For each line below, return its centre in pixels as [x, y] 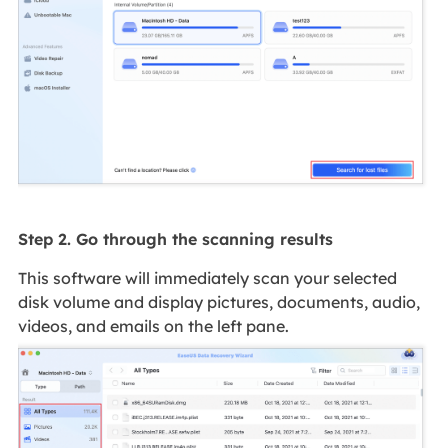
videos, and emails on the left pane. [153, 326]
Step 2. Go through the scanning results [175, 239]
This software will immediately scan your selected [207, 278]
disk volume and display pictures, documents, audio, [218, 302]
